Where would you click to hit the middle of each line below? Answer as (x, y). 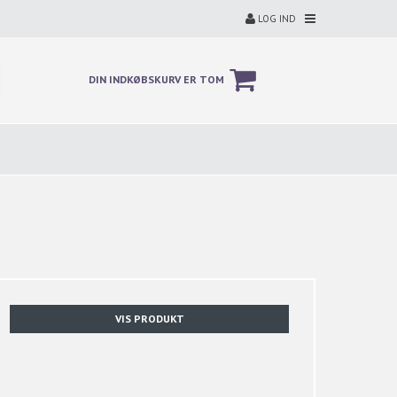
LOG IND (276, 19)
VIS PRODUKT (149, 318)
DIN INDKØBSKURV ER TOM (156, 79)
